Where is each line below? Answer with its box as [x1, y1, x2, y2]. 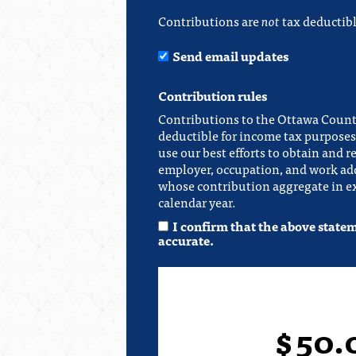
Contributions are [158, 10, 261, 31]
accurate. [158, 229, 214, 250]
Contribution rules [158, 84, 267, 106]
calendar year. [158, 191, 236, 212]
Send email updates [172, 44, 288, 66]
